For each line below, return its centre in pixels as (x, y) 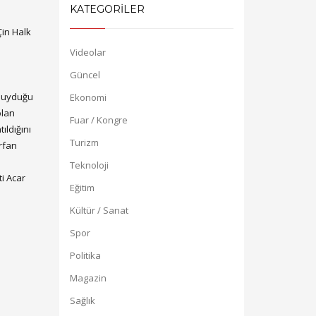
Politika (85, 255)
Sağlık (82, 300)
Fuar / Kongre (98, 120)
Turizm (84, 142)
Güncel (85, 75)
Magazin (88, 278)
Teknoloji (89, 165)
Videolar (87, 52)
